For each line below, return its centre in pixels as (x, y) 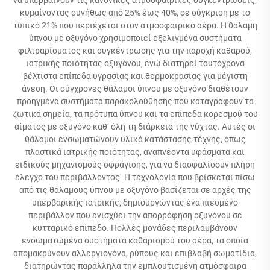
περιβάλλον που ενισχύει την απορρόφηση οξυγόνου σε (135, 215)
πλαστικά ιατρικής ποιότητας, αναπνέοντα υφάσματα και (135, 152)
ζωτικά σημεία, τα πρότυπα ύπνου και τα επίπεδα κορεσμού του (135, 114)
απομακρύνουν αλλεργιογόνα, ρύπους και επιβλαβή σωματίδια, (135, 253)
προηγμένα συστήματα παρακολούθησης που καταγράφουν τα (135, 101)
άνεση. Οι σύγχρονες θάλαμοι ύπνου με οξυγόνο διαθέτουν (135, 88)
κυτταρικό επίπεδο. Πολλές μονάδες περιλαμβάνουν (135, 228)
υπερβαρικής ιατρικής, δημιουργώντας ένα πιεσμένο (135, 202)
